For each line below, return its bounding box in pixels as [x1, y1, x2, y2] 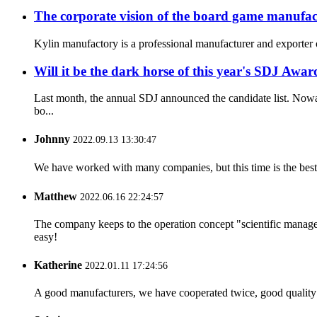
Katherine [34, 258, 82, 271]
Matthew [34, 190, 77, 203]
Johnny [34, 132, 70, 145]
